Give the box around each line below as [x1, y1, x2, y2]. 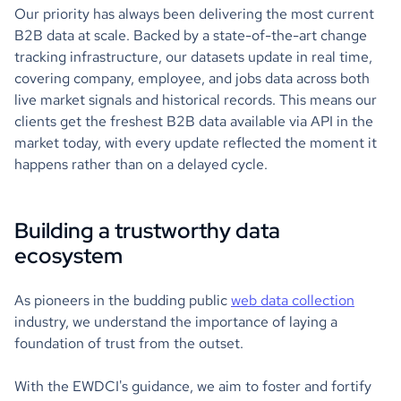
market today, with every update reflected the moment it [14, 133, 377, 152]
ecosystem [14, 242, 123, 269]
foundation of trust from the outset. [14, 334, 247, 353]
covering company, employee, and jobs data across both [14, 69, 370, 88]
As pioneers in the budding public [14, 291, 231, 310]
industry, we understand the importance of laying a [14, 312, 337, 331]
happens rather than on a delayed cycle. [14, 155, 268, 174]
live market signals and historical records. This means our [14, 90, 377, 109]
